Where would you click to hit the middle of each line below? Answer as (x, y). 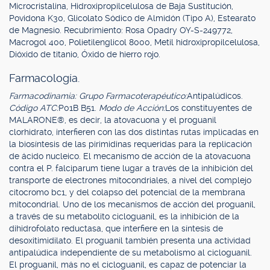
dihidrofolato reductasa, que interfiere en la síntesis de (116, 228)
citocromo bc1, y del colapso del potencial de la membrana (127, 192)
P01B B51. (79, 108)
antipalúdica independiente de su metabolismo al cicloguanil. (130, 253)
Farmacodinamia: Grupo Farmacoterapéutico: (98, 96)
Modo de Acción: (132, 108)
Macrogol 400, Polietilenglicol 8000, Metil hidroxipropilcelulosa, (134, 42)
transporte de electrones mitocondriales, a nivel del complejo (130, 180)
